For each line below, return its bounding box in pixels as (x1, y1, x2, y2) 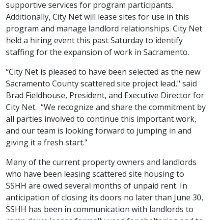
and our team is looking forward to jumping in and (6, 125, 192, 137)
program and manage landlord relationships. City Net (6, 23, 202, 34)
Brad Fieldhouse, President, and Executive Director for (6, 90, 204, 101)
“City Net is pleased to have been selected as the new (6, 66, 200, 78)
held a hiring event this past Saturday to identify (6, 35, 183, 46)
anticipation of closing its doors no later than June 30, (6, 192, 203, 203)
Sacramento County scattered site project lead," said (6, 78, 197, 89)
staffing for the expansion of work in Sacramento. (6, 47, 189, 58)
